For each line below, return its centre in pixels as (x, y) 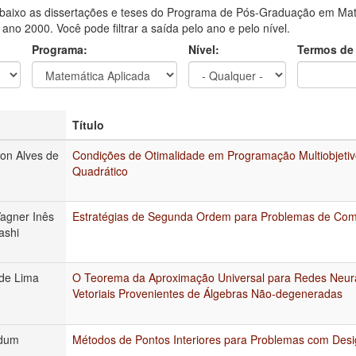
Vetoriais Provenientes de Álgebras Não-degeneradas (207, 293)
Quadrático (100, 170)
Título (88, 124)
